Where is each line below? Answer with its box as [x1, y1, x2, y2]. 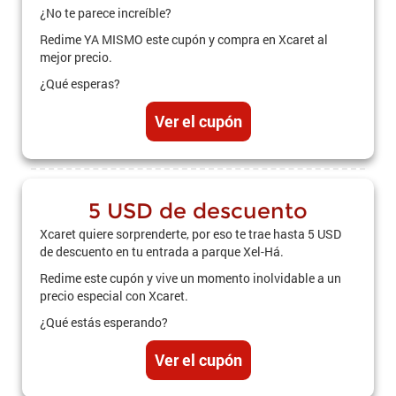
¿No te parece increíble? [40, 4, 171, 21]
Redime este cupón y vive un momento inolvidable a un [40, 270, 341, 286]
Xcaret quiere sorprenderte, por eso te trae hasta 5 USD [40, 225, 341, 242]
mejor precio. [40, 49, 112, 65]
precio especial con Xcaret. [40, 287, 188, 304]
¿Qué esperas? [40, 75, 120, 92]
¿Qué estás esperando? [40, 314, 168, 331]
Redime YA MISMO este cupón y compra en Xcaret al [40, 31, 328, 48]
